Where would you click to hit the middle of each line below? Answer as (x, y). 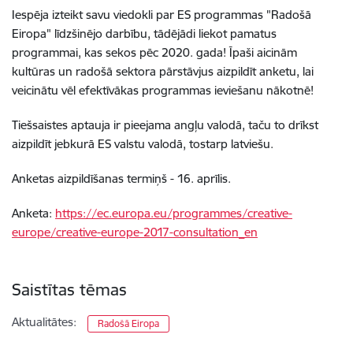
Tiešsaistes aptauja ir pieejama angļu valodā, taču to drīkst (165, 124)
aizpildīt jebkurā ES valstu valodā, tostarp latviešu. (143, 143)
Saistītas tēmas (69, 289)
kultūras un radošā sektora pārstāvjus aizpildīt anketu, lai (163, 71)
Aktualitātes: (44, 321)
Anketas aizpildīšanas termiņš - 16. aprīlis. (121, 178)
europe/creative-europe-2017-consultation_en (135, 232)
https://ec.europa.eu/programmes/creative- (174, 213)
